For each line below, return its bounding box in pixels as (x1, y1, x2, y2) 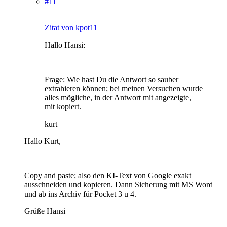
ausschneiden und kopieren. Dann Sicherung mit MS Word (24, 180, 213, 189)
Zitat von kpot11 (45, 23, 97, 32)
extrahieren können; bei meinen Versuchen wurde (45, 84, 203, 93)
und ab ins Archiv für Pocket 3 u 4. (24, 189, 136, 198)
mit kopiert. (45, 102, 81, 111)
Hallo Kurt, (24, 136, 61, 145)
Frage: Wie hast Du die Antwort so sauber (45, 74, 178, 84)
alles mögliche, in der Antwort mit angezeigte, (45, 93, 191, 102)
